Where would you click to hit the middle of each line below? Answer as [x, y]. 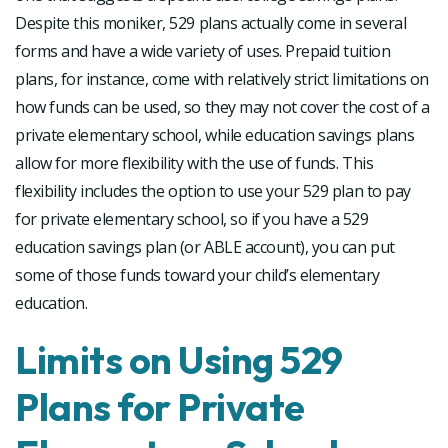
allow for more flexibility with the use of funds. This [194, 162]
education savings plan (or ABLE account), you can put [205, 246]
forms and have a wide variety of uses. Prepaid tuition [203, 50]
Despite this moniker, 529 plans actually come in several [211, 22]
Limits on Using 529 [179, 359]
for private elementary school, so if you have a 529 [192, 218]
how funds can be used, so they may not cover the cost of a [222, 106]
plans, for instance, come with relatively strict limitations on [222, 78]
